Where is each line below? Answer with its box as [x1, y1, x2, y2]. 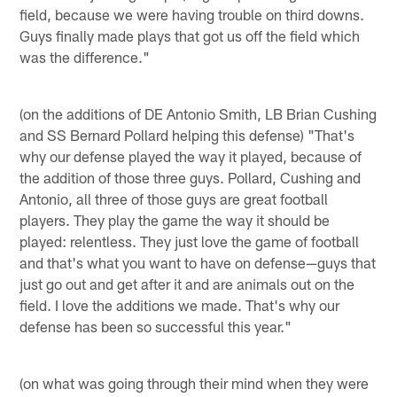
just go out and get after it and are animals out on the [19, 274, 355, 292]
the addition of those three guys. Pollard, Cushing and [19, 167, 362, 186]
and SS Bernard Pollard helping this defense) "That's [19, 125, 355, 144]
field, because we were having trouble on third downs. [19, 4, 365, 23]
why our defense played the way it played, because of [19, 146, 362, 165]
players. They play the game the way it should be [19, 210, 331, 229]
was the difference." [19, 47, 151, 66]
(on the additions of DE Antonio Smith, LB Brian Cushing [19, 104, 378, 122]
